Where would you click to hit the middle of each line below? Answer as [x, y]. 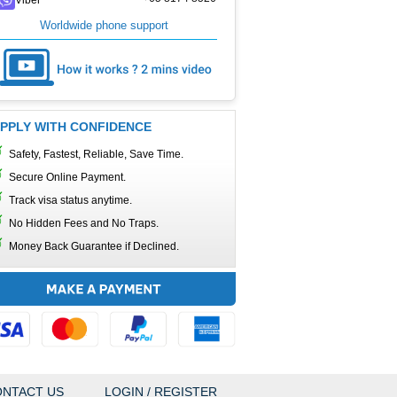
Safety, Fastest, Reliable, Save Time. [96, 154]
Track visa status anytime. [70, 200]
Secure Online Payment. [67, 177]
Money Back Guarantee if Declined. [94, 246]
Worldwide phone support [104, 25]
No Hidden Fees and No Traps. [84, 223]
